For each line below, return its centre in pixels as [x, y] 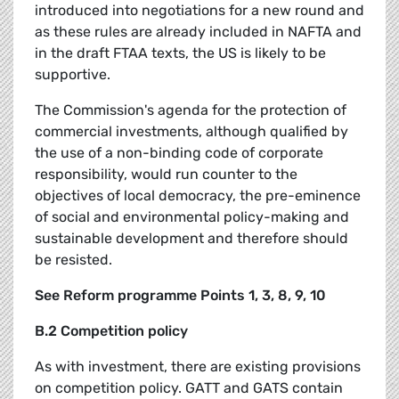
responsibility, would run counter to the [166, 175]
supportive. [73, 75]
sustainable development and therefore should [191, 239]
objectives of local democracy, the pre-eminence [198, 196]
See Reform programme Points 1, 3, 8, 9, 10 [180, 296]
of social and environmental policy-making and [192, 217]
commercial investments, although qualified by [191, 132]
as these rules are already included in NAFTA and [198, 32]
